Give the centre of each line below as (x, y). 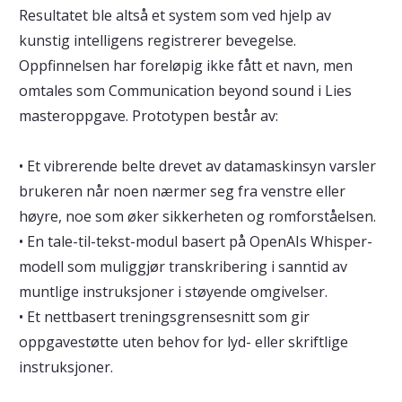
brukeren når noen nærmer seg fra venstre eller (182, 191)
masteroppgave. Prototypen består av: (150, 116)
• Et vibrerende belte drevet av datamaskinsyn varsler (197, 166)
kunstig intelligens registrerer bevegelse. (157, 40)
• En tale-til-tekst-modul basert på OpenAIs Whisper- (195, 241)
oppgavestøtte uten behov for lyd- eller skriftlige (183, 342)
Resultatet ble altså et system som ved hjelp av (175, 15)
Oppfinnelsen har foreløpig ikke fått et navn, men (185, 66)
